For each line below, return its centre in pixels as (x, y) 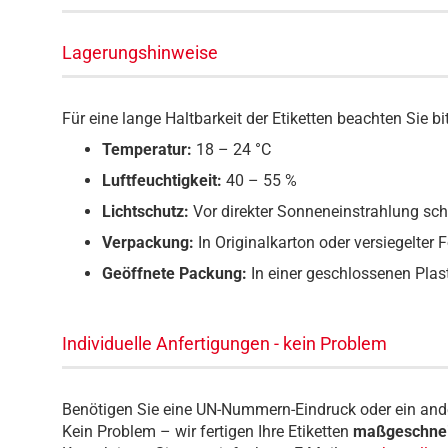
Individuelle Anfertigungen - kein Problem (224, 343)
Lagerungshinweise (140, 52)
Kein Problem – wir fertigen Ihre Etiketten (207, 431)
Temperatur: (147, 149)
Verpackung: (148, 242)
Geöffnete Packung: (174, 273)
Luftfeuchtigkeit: (162, 180)
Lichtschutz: (145, 211)
